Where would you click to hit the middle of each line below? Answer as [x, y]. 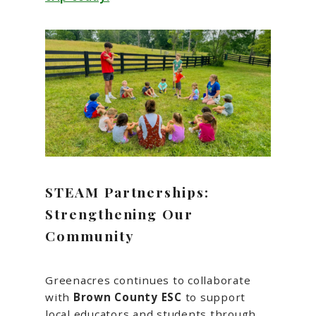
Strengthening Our [120, 213]
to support [213, 297]
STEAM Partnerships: [128, 192]
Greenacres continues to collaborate [148, 280]
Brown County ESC [127, 297]
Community [90, 235]
